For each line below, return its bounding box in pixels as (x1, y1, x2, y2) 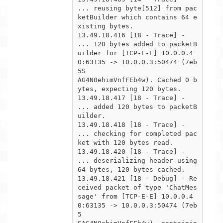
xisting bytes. (78, 22, 133, 30)
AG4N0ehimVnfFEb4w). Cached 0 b (78, 76, 197, 84)
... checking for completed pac (78, 129, 197, 137)
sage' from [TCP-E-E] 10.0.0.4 (78, 192, 193, 200)
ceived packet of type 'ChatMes (78, 183, 197, 191)
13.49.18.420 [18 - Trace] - (78, 147, 185, 155)
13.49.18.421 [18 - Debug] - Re (78, 174, 197, 182)
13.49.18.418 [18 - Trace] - (78, 120, 185, 128)
